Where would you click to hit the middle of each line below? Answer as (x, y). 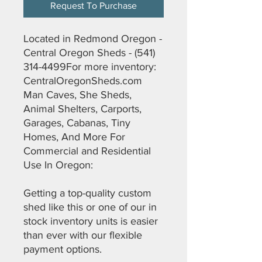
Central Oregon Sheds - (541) (89, 53)
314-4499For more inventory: (90, 67)
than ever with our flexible (83, 235)
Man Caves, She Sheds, (77, 95)
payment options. (63, 249)
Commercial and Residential (87, 151)
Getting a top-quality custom (87, 193)
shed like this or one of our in (90, 207)
